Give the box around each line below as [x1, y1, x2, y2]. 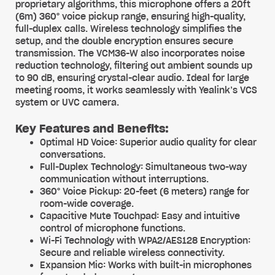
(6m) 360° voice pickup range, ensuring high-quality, [15, 11, 246, 22]
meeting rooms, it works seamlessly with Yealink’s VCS [15, 85, 257, 96]
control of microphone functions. [40, 223, 185, 234]
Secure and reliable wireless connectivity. [40, 247, 225, 258]
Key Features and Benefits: [15, 122, 169, 136]
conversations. [40, 149, 106, 160]
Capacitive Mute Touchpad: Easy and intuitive [40, 211, 240, 222]
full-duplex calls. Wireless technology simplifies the [15, 23, 242, 34]
